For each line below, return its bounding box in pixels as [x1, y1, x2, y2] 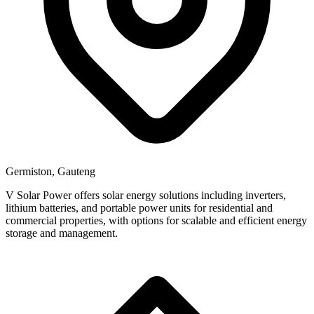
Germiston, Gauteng [6, 165, 95, 177]
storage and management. [6, 226, 118, 239]
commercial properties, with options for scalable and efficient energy [6, 214, 307, 226]
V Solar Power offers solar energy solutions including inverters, [6, 189, 286, 201]
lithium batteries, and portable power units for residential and [6, 201, 273, 214]
